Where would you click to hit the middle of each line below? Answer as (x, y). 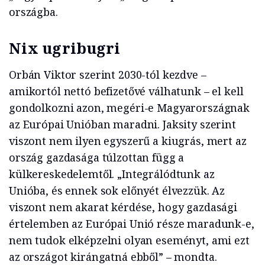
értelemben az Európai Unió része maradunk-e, (132, 224)
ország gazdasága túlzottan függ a (97, 158)
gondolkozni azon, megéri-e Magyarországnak (129, 108)
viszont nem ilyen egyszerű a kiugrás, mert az (128, 141)
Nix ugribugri (65, 48)
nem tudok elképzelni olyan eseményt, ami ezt (129, 240)
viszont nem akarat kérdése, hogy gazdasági (123, 207)
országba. (33, 12)
